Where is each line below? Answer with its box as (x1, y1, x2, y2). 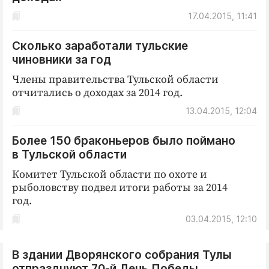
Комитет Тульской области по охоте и (12, 168, 207, 181)
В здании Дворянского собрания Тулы (12, 248, 232, 262)
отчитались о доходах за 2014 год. (12, 86, 183, 100)
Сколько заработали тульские (12, 39, 188, 53)
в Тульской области (12, 148, 127, 162)
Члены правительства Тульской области (12, 73, 219, 86)
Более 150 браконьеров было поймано (12, 134, 235, 148)
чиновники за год (12, 53, 111, 67)
